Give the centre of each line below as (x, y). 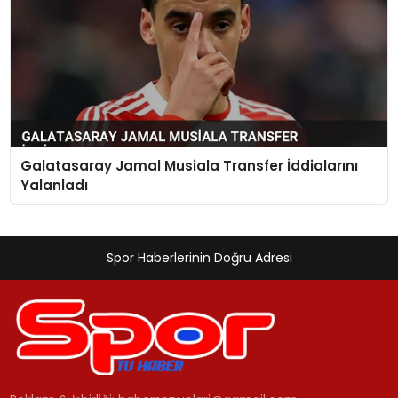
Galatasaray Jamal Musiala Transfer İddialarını (189, 165)
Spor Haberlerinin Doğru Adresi (199, 258)
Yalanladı (54, 185)
